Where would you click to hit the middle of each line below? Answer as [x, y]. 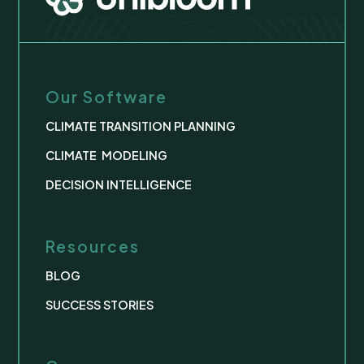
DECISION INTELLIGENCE [119, 185]
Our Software [107, 97]
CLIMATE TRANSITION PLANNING [141, 126]
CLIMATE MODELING [107, 156]
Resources [93, 247]
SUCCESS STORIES [100, 305]
